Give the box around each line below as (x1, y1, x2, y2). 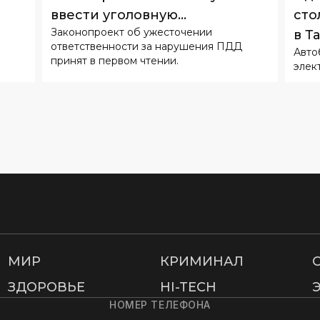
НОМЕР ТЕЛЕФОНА (109, 299, 211, 311)
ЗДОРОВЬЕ (7, 279, 85, 295)
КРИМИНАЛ (159, 254, 244, 269)
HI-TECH (159, 279, 216, 295)
